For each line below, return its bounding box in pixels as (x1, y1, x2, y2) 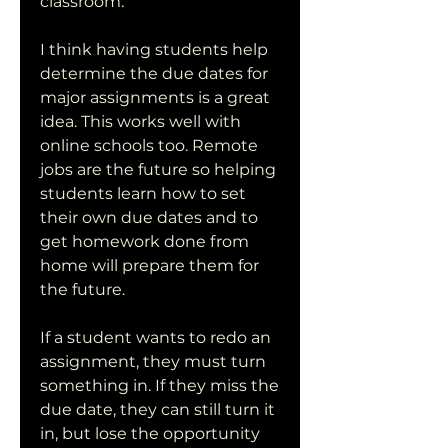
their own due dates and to (40, 208, 258, 227)
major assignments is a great (40, 88, 270, 107)
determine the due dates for (40, 64, 268, 83)
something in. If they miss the (40, 376, 279, 395)
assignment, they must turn (40, 352, 266, 371)
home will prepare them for (40, 256, 259, 275)
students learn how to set (40, 184, 246, 203)
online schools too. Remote (40, 136, 258, 155)
